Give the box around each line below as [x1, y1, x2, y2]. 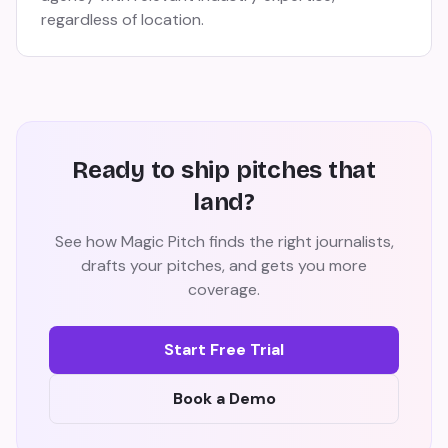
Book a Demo [172, 388, 276, 409]
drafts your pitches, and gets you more [81, 255, 367, 276]
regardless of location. [41, 9, 204, 30]
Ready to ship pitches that [72, 156, 376, 184]
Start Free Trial [164, 339, 284, 360]
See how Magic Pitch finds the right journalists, [54, 231, 394, 252]
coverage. [188, 279, 260, 300]
